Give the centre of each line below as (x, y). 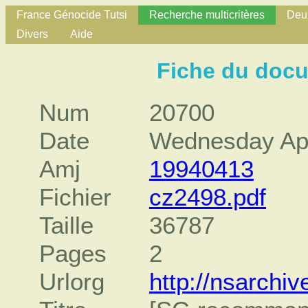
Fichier (76, 197)
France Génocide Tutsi (72, 15)
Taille (67, 225)
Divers (32, 34)
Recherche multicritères (207, 15)
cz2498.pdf (207, 197)
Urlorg (72, 282)
